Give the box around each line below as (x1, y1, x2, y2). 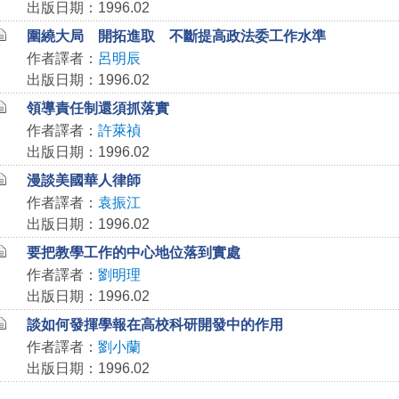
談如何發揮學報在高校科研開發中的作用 (26, 317, 283, 332)
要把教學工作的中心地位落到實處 (26, 245, 240, 260)
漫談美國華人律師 (26, 173, 141, 188)
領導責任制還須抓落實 (26, 101, 169, 116)
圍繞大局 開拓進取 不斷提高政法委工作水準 (26, 28, 326, 44)
